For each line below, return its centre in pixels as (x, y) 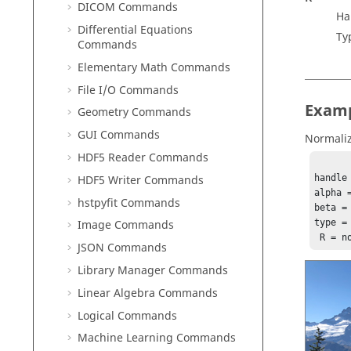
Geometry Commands (134, 113)
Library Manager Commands (153, 270)
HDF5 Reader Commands (143, 157)
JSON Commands (122, 248)
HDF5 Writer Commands (141, 180)
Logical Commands (127, 316)
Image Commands (126, 226)
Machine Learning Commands (157, 338)
